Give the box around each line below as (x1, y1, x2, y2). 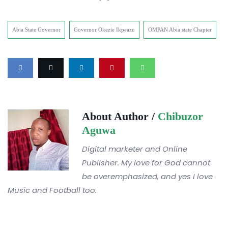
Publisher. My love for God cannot (82, 157, 210, 168)
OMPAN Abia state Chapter (148, 26, 212, 33)
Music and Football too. (8, 184, 97, 195)
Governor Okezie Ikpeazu (74, 26, 135, 33)
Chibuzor (158, 109, 203, 123)
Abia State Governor (12, 26, 61, 33)
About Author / (82, 109, 158, 123)
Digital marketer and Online (82, 143, 187, 154)
